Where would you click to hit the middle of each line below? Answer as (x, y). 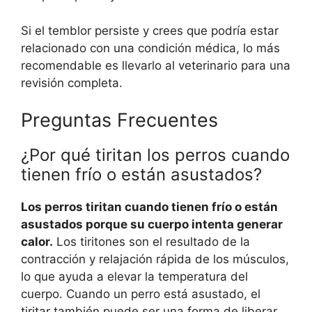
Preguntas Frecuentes (119, 120)
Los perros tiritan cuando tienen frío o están (149, 207)
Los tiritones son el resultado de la (151, 242)
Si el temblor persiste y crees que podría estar (150, 30)
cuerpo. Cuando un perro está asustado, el (141, 294)
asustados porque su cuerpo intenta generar (152, 225)
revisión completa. (72, 83)
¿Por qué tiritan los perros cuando (155, 155)
